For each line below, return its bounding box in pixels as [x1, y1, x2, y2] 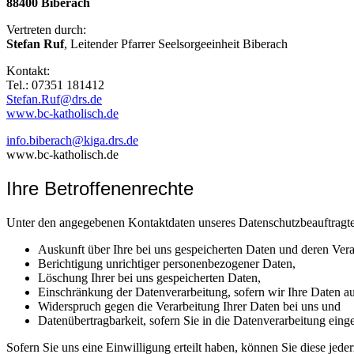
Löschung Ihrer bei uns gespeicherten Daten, [38, 271, 261, 285]
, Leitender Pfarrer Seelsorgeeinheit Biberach [64, 37, 288, 51]
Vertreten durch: [6, 23, 86, 37]
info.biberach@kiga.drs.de [6, 134, 138, 148]
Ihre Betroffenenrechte [6, 178, 194, 200]
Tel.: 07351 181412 [6, 78, 104, 92]
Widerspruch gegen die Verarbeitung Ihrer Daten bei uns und [38, 299, 341, 314]
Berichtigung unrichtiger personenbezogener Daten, [38, 257, 296, 271]
